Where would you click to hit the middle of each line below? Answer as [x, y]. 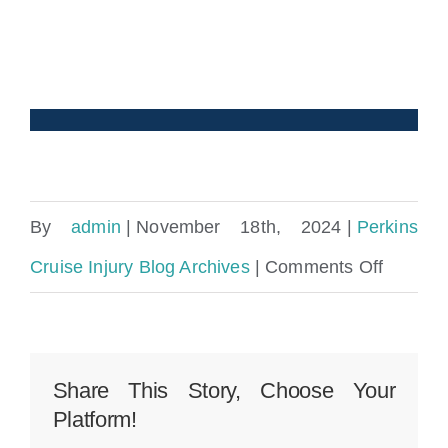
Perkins [387, 227]
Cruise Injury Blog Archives [140, 267]
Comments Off [324, 267]
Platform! [94, 419]
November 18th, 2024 [239, 227]
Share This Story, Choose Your [224, 390]
